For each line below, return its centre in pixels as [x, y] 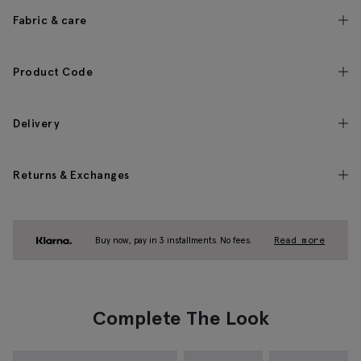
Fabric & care [50, 21]
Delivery [36, 124]
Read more [300, 241]
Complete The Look [180, 318]
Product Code [53, 72]
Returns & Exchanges [71, 175]
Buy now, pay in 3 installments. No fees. [173, 241]
